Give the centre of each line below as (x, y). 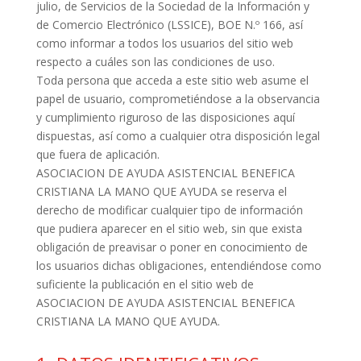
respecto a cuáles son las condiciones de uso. (155, 62)
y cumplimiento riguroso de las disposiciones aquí (165, 117)
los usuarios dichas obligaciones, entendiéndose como (178, 266)
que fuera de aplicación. (98, 154)
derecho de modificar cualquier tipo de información (169, 210)
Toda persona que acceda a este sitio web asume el (172, 80)
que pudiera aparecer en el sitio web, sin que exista (169, 228)
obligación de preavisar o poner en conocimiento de (172, 247)
